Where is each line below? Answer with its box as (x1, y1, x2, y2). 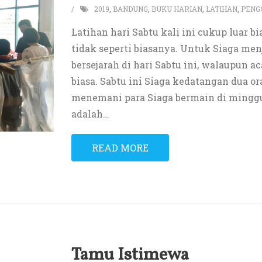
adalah (71, 108, 103, 120)
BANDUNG (112, 4, 148, 13)
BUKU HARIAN (151, 4, 202, 13)
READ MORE (91, 142, 149, 154)
